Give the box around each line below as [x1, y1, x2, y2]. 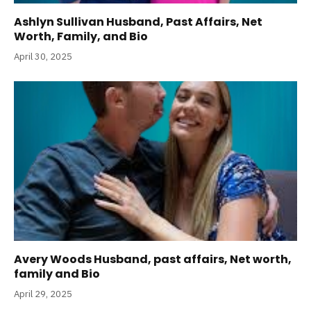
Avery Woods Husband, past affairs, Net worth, [14, 251, 292, 267]
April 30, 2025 [14, 51, 72, 63]
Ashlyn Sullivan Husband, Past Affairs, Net [14, 14, 262, 31]
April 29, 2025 [14, 287, 72, 300]
